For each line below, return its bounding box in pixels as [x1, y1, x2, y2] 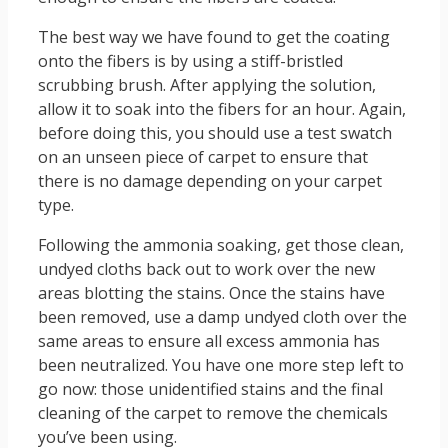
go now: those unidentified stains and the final [38, 378, 383, 401]
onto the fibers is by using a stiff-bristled [38, 50, 343, 73]
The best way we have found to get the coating [38, 26, 390, 49]
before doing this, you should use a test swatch [38, 122, 392, 145]
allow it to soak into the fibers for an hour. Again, [38, 98, 406, 121]
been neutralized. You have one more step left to [38, 354, 404, 377]
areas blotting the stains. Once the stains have [38, 282, 385, 305]
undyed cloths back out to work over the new [38, 258, 375, 281]
